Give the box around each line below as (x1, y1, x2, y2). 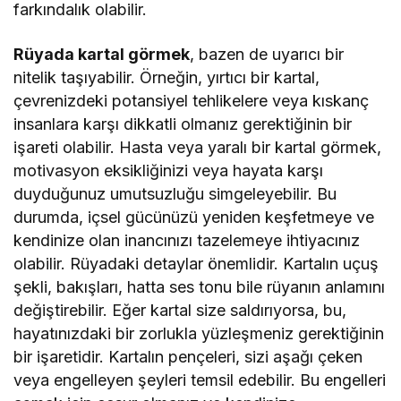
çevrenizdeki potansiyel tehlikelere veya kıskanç (13, 91, 370, 111)
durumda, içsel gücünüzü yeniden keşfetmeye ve (13, 208, 375, 227)
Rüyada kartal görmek (13, 45, 191, 64)
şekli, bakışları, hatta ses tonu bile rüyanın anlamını (13, 277, 386, 297)
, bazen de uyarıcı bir (190, 45, 345, 64)
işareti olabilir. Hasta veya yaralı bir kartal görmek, (13, 138, 382, 158)
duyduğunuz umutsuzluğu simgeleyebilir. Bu (13, 184, 337, 204)
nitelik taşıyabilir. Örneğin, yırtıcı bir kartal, (13, 68, 320, 88)
